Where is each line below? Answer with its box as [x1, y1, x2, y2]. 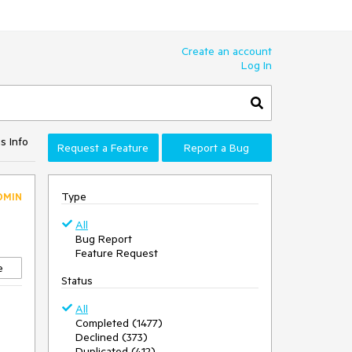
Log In [241, 58, 272, 72]
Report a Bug [184, 141, 250, 155]
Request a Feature [57, 141, 149, 155]
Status [61, 273, 93, 288]
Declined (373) [75, 330, 148, 344]
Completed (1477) [75, 316, 163, 330]
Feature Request [75, 246, 158, 260]
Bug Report [75, 232, 132, 246]
